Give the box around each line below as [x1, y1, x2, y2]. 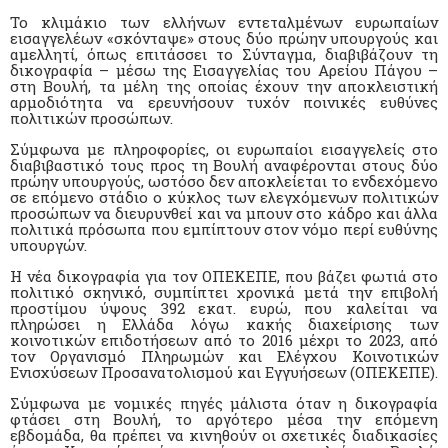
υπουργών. [10, 234, 87, 255]
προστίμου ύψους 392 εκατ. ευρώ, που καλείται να [10, 297, 438, 318]
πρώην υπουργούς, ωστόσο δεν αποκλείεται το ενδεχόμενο [10, 170, 438, 191]
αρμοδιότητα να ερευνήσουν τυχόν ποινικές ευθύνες [10, 91, 438, 112]
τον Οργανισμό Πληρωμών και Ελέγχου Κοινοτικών [10, 345, 438, 366]
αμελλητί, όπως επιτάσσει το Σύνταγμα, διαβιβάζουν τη [10, 43, 438, 64]
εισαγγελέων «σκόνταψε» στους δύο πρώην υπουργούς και [10, 27, 438, 48]
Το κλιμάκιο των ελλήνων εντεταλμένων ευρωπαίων [10, 11, 438, 32]
